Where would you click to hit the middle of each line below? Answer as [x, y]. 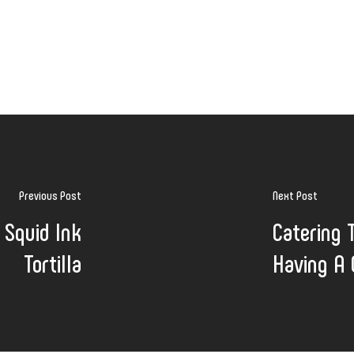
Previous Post [51, 194]
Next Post [295, 194]
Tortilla [53, 262]
